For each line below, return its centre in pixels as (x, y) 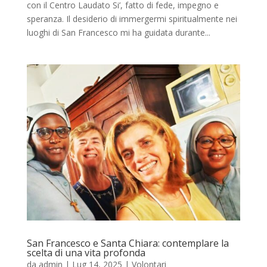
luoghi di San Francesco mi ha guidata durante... (118, 33)
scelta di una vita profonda (86, 253)
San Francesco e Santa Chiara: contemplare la (128, 243)
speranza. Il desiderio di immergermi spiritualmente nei (132, 19)
